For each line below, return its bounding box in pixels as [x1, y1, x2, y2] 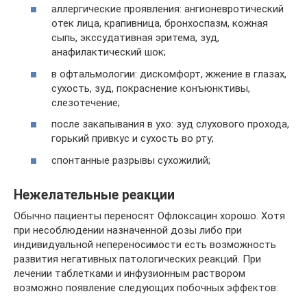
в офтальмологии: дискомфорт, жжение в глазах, [51, 67, 286, 80]
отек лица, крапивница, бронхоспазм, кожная [51, 17, 268, 30]
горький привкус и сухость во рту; [51, 132, 214, 145]
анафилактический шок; [51, 46, 166, 59]
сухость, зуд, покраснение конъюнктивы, [51, 82, 250, 95]
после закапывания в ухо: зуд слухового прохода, [51, 118, 289, 131]
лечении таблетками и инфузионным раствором [14, 267, 245, 280]
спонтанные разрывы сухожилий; [51, 153, 210, 167]
